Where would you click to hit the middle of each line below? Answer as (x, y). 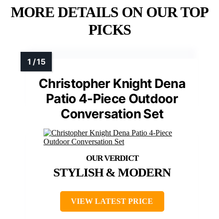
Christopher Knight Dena (112, 84)
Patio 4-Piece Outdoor (112, 99)
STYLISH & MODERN (112, 173)
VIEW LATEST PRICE (112, 201)
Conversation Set (112, 114)
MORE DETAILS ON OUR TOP (109, 12)
